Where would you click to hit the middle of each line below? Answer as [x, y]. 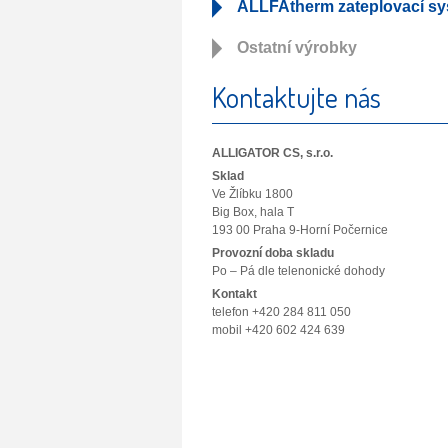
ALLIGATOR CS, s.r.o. [272, 153]
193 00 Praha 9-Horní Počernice [300, 230]
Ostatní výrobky [297, 47]
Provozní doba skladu [273, 253]
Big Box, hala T [253, 212]
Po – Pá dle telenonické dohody [298, 271]
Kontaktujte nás [296, 97]
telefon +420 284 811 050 [281, 312]
